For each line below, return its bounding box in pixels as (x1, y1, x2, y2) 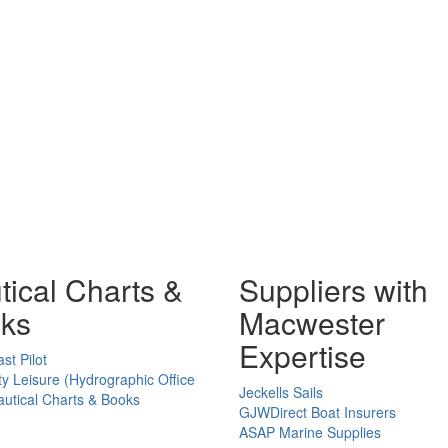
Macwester (239, 300, 385, 344)
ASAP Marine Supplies (239, 421, 381, 442)
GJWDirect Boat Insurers (239, 401, 396, 422)
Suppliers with (239, 267, 428, 311)
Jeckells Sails (239, 381, 323, 402)
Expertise (239, 333, 366, 377)
